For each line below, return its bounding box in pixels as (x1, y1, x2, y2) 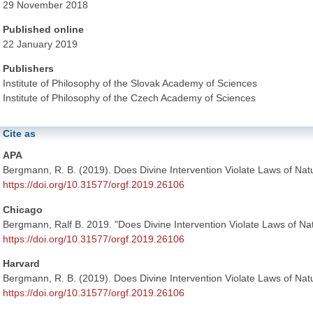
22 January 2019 (3, 38, 78, 50)
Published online (3, 24, 84, 36)
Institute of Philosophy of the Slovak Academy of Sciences (3, 78, 257, 89)
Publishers (3, 63, 54, 75)
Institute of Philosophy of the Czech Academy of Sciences (3, 92, 256, 104)
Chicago (3, 203, 43, 215)
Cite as (3, 128, 36, 140)
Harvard (3, 257, 40, 269)
